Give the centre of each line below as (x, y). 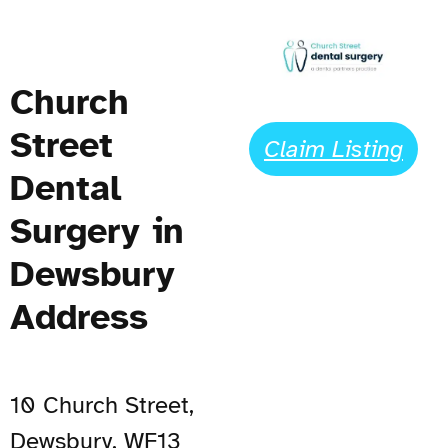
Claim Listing (333, 149)
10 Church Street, (102, 404)
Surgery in (97, 230)
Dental (65, 187)
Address (79, 316)
